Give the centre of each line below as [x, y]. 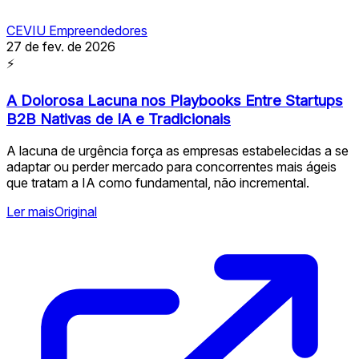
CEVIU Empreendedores [77, 30]
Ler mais [30, 212]
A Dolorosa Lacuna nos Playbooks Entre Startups [175, 100]
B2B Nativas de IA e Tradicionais [119, 119]
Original [76, 212]
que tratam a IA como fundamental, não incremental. [158, 183]
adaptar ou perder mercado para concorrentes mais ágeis [171, 167]
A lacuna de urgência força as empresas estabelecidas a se [177, 151]
